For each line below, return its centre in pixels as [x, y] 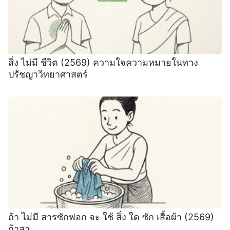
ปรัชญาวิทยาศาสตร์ [48, 74]
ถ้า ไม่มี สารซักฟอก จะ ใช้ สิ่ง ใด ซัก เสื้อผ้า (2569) [111, 217]
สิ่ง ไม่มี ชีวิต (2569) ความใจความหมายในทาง [103, 62]
